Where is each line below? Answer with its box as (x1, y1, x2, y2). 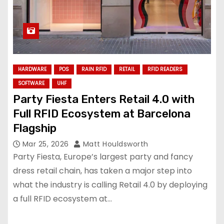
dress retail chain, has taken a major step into (13, 164, 192, 176)
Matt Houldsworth (80, 138, 148, 149)
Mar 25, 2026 (22, 138, 71, 149)
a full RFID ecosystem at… (13, 192, 112, 204)
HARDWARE (18, 65, 46, 73)
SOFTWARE (18, 79, 44, 87)
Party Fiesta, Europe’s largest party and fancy (13, 150, 193, 162)
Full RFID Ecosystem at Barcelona (13, 106, 190, 120)
